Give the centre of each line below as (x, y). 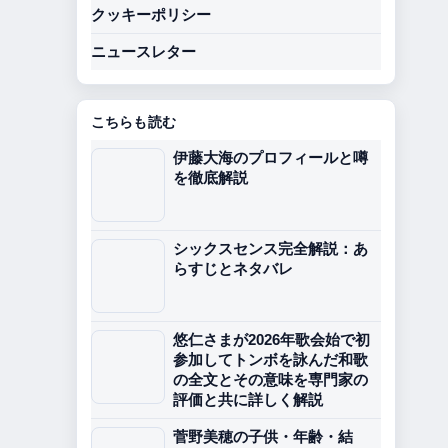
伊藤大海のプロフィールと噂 (270, 157)
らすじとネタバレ (233, 268)
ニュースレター (143, 51)
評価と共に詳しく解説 (248, 399)
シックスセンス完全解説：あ (270, 248)
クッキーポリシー (151, 14)
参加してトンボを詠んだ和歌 (270, 359)
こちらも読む (133, 121)
